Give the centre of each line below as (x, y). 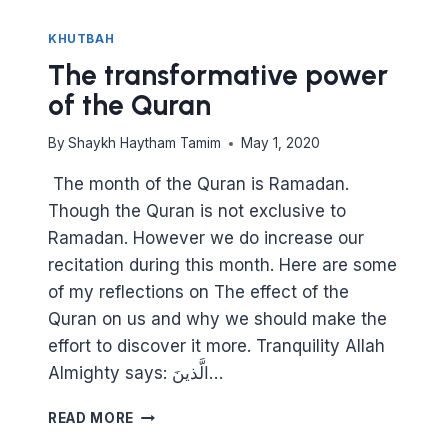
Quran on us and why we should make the (217, 319)
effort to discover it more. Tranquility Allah (216, 346)
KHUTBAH (81, 38)
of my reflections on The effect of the (198, 292)
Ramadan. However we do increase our (206, 238)
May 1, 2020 (281, 143)
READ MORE (91, 418)
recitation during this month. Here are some (222, 265)
